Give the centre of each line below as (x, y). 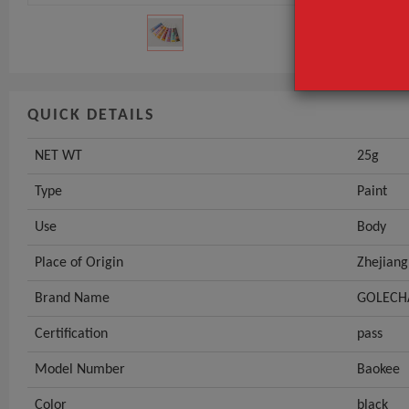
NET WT (58, 156)
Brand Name (72, 298)
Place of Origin (79, 262)
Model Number (80, 369)
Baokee (378, 369)
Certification (71, 334)
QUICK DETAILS (91, 115)
